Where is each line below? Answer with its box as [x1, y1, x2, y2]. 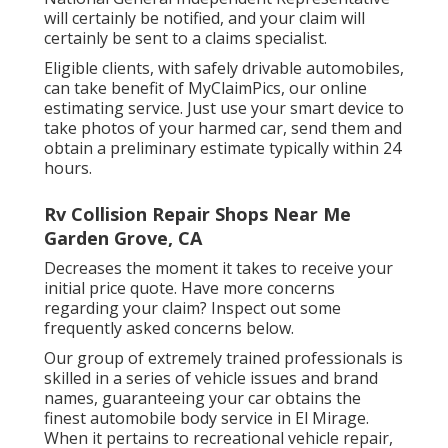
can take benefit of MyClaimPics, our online [44, 76, 367, 99]
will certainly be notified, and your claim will [44, 6, 365, 29]
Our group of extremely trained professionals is [44, 346, 403, 369]
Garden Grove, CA [44, 225, 202, 250]
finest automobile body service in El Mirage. [44, 406, 369, 429]
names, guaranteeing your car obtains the [44, 386, 361, 409]
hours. [44, 156, 92, 179]
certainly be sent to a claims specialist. [44, 26, 327, 49]
